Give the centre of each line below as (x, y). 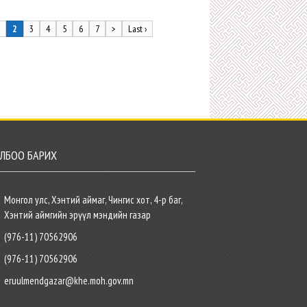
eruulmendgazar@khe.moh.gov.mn (69, 281)
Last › (138, 29)
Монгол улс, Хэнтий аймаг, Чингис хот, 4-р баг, (93, 200)
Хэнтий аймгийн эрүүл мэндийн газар (77, 215)
